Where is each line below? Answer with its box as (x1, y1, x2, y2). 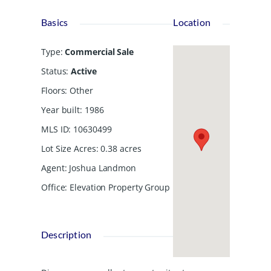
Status (41, 65, 67, 77)
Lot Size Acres (41, 142, 96, 154)
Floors (41, 84, 65, 96)
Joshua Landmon (69, 162, 136, 174)
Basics (41, 16, 68, 28)
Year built (41, 103, 80, 116)
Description (41, 228, 92, 240)
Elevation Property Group (70, 181, 170, 193)
